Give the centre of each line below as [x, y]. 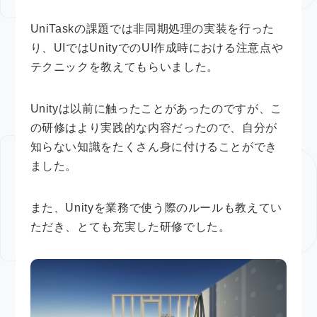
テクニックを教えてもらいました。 [124, 67]
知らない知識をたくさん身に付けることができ [154, 146]
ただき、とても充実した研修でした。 [130, 226]
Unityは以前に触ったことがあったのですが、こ [156, 108]
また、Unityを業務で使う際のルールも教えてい [156, 207]
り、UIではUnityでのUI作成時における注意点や [157, 47]
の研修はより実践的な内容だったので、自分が [154, 127]
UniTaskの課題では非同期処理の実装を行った [152, 28]
